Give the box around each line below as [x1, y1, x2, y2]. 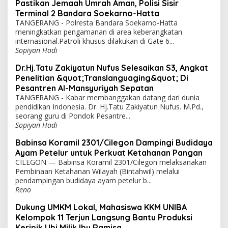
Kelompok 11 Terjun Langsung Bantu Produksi [15, 212, 192, 223]
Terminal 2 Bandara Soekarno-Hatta [15, 8, 159, 19]
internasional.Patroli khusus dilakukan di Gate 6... [15, 36, 174, 46]
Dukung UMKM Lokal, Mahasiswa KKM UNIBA [15, 202, 187, 213]
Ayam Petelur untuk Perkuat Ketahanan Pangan [15, 148, 203, 158]
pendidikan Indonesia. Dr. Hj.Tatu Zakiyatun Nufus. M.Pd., [15, 102, 204, 112]
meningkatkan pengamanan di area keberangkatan [15, 27, 182, 37]
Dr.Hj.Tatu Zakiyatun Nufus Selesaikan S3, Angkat [15, 63, 208, 73]
